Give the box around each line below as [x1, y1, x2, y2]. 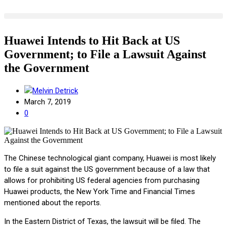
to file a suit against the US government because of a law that [4, 164, 210, 174]
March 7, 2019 [24, 97, 71, 106]
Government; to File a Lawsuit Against [4, 47, 206, 61]
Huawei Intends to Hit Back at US [4, 33, 180, 47]
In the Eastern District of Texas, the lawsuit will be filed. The [4, 216, 201, 226]
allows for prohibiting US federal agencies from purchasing [4, 175, 200, 185]
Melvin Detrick [32, 86, 78, 95]
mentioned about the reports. [4, 198, 101, 207]
